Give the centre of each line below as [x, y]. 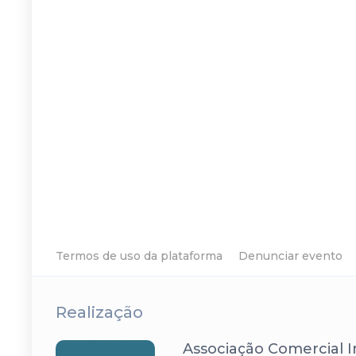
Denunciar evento [290, 256]
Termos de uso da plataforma [139, 256]
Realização [99, 312]
